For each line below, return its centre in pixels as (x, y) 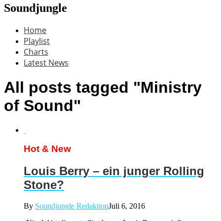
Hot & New (47, 149)
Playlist (37, 41)
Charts (36, 52)
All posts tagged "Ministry (103, 88)
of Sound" (42, 106)
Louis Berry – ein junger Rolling (114, 171)
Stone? (44, 185)
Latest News (46, 62)
